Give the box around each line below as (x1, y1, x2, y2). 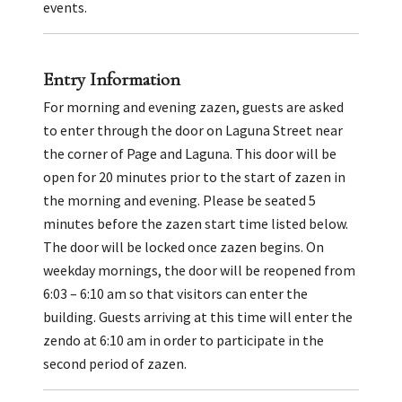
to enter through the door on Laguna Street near (43, 120, 343, 139)
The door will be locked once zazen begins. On (43, 237, 324, 256)
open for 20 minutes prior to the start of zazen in (43, 167, 345, 186)
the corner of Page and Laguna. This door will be (43, 144, 336, 162)
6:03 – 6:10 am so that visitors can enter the (43, 284, 308, 302)
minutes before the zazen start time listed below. (43, 214, 348, 232)
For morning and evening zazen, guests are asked (43, 97, 344, 116)
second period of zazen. (43, 354, 187, 372)
